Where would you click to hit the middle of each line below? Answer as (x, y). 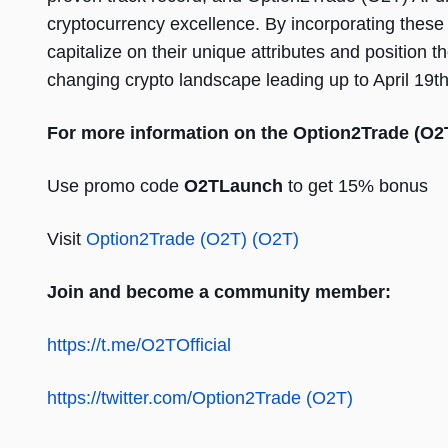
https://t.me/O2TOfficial (139, 345)
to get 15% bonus (355, 186)
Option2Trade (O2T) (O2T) (192, 239)
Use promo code (115, 186)
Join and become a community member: (221, 292)
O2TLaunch (233, 186)
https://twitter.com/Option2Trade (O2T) (200, 398)
